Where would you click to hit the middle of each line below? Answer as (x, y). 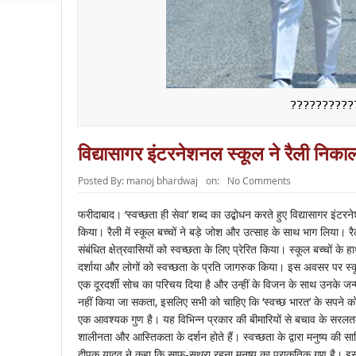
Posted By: (102, 181)
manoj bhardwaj (162, 181)
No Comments (259, 181)
